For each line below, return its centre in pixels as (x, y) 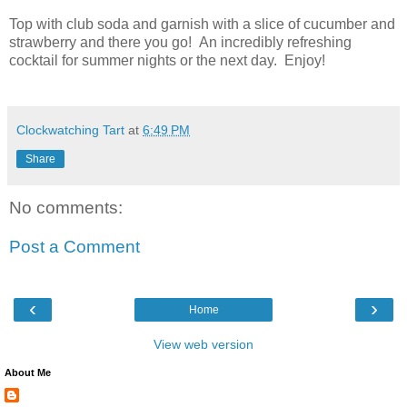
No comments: (66, 207)
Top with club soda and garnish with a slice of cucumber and (202, 24)
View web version (203, 344)
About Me (28, 372)
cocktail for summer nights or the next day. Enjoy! (171, 60)
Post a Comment (74, 247)
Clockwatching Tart (70, 129)
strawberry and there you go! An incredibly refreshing (180, 42)
